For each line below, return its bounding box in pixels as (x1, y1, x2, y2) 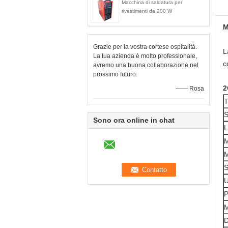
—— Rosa (176, 85, 204, 92)
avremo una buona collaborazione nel (93, 62, 198, 69)
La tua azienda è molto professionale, (93, 52, 197, 60)
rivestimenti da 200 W (122, 8, 172, 14)
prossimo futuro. (93, 71, 137, 78)
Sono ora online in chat (93, 116, 175, 124)
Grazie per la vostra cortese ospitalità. (93, 43, 197, 50)
